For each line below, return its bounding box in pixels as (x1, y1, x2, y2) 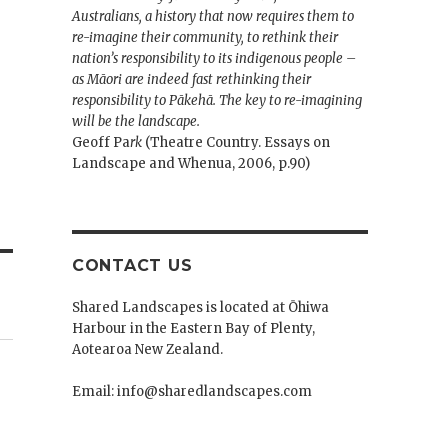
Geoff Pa (71, 133, 130, 151)
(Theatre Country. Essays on (141, 133, 330, 151)
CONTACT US (71, 255, 193, 275)
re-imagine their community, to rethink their (71, 28, 338, 46)
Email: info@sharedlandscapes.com (71, 382, 312, 400)
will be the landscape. (71, 112, 200, 130)
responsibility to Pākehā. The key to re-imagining (71, 91, 362, 109)
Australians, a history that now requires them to (71, 7, 354, 25)
